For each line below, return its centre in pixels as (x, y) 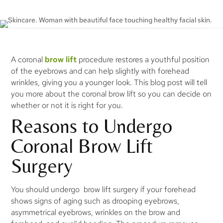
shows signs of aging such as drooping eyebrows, (95, 201)
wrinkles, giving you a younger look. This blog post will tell (109, 82)
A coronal (28, 59)
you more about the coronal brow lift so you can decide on (111, 94)
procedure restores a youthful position (143, 59)
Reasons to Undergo (92, 126)
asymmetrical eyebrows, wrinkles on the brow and (96, 212)
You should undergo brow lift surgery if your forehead (104, 189)
